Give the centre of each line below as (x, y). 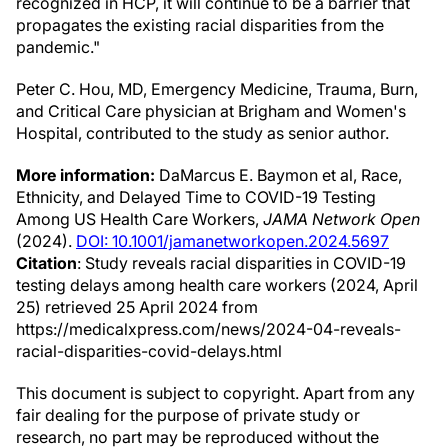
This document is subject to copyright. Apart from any (215, 393)
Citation (46, 263)
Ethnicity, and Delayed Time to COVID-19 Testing (196, 197)
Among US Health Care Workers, (139, 219)
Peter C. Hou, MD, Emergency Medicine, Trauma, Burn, (217, 89)
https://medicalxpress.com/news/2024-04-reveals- (208, 329)
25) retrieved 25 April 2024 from (137, 307)
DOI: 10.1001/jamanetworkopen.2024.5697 (232, 241)
